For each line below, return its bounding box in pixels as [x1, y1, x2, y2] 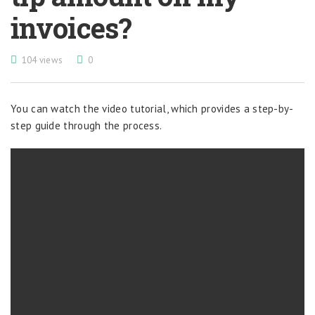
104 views [21, 54, 63, 66]
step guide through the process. [11, 119, 162, 132]
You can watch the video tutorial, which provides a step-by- [11, 102, 294, 115]
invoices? [11, 9, 132, 46]
